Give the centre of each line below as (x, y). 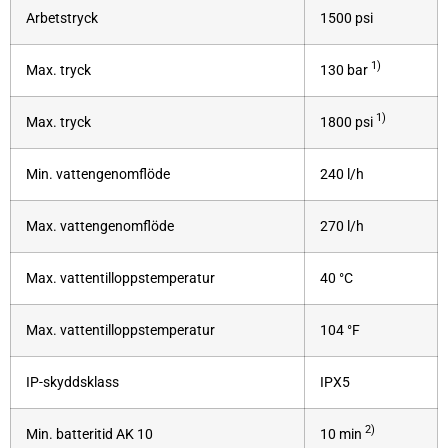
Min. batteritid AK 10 (89, 434)
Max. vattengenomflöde (100, 226)
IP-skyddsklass (72, 382)
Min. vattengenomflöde (98, 174)
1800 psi (348, 122)
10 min (342, 434)
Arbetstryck (62, 18)
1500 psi (346, 18)
